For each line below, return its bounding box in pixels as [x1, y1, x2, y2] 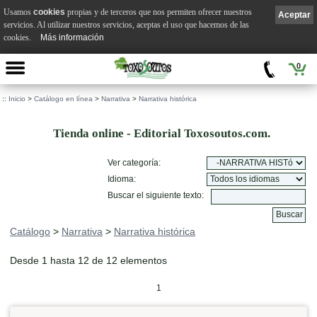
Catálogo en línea [34, 95, 93, 103]
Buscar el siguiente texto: [108, 190, 204, 200]
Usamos [4, 6, 33, 17]
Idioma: [108, 174, 136, 184]
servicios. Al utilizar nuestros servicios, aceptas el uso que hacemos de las [4, 19, 249, 30]
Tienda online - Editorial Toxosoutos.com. [47, 127, 270, 140]
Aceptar [278, 9, 311, 20]
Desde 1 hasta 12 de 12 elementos [10, 255, 167, 266]
